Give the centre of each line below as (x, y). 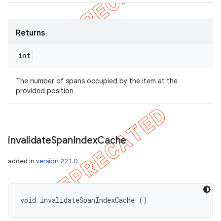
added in (22, 161)
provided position (45, 91)
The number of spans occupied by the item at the (97, 81)
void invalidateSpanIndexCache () (84, 200)
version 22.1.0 (57, 161)
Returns (30, 33)
